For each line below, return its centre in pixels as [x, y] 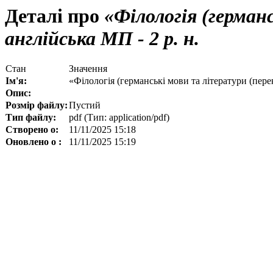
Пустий [85, 105]
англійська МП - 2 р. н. [102, 38]
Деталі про [52, 16]
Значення [88, 69]
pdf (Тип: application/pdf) [119, 118]
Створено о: [32, 130]
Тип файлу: [31, 118]
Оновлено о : [34, 142]
